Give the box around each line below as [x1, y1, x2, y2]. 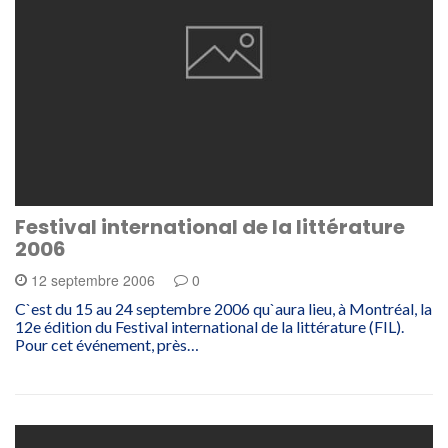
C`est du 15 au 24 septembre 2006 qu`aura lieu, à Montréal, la [15, 299, 432, 318]
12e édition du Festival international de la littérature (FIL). [15, 317, 404, 336]
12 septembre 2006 [27, 270, 159, 290]
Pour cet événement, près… [15, 335, 199, 354]
